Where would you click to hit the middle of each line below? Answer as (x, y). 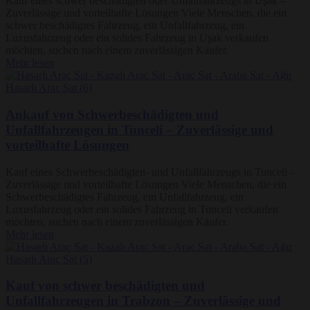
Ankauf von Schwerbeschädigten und (112, 114)
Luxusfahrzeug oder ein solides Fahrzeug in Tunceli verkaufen (142, 209)
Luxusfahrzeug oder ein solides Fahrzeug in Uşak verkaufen (137, 38)
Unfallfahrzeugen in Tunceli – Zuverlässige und (139, 129)
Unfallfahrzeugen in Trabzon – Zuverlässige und (143, 301)
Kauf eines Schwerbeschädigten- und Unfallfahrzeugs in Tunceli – (151, 172)
